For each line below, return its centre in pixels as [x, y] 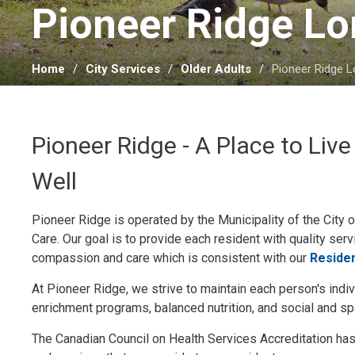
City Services [123, 69]
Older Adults [216, 69]
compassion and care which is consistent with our [171, 258]
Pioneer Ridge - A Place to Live [192, 146]
